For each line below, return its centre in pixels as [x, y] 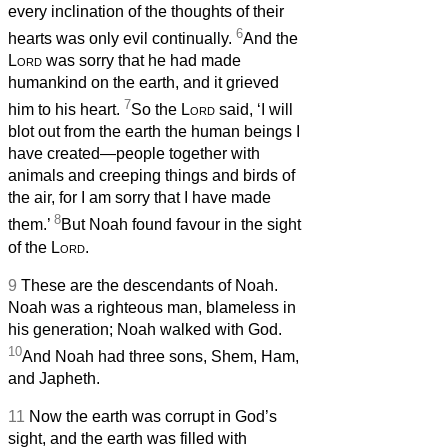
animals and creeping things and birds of [151, 176]
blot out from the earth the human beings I [154, 132]
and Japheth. [54, 379]
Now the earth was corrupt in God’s [153, 417]
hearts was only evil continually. [122, 39]
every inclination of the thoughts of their [146, 11]
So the [156, 110]
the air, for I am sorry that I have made [139, 198]
